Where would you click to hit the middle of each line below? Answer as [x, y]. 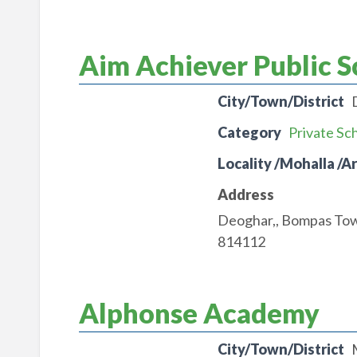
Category [249, 132]
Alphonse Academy [199, 313]
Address [245, 194]
